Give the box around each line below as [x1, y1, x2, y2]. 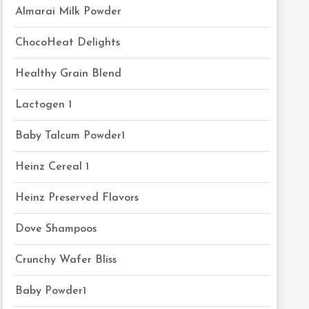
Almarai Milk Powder [15, 6, 122, 17]
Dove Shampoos [15, 223, 97, 235]
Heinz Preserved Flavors [15, 192, 139, 203]
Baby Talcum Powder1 [15, 130, 126, 141]
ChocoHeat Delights [15, 37, 121, 48]
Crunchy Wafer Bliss [15, 255, 117, 266]
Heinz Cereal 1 [15, 161, 90, 172]
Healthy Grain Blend [15, 68, 122, 79]
